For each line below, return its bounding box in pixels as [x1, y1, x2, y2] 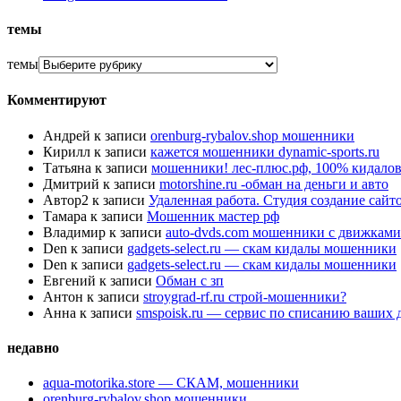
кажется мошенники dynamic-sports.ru [150, 143, 380, 159]
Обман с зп [156, 272, 224, 288]
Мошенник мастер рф [147, 208, 279, 224]
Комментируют [7, 92, 107, 108]
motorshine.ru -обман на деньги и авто [159, 175, 388, 192]
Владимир [43, 224, 106, 240]
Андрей [43, 127, 90, 143]
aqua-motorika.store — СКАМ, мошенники [43, 375, 299, 391]
